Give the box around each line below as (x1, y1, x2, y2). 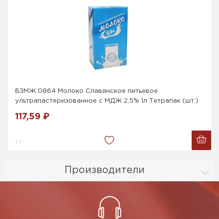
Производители (65, 165, 145, 175)
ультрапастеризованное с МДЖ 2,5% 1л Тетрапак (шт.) (15, 98, 199, 104)
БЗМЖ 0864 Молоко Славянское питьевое (15, 88, 158, 94)
